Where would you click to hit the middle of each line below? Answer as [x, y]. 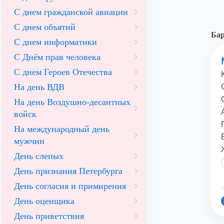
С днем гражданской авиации [71, 12]
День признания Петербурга [68, 171]
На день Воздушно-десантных [72, 102]
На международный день [62, 129]
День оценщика [44, 201]
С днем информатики [55, 42]
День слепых [39, 156]
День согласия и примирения [70, 186]
